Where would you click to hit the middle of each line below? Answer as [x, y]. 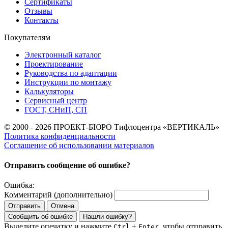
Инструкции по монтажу [68, 82]
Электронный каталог [63, 54]
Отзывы [38, 11]
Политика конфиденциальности [60, 136]
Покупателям [27, 37]
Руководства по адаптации [71, 73]
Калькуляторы [49, 91]
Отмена [63, 206]
